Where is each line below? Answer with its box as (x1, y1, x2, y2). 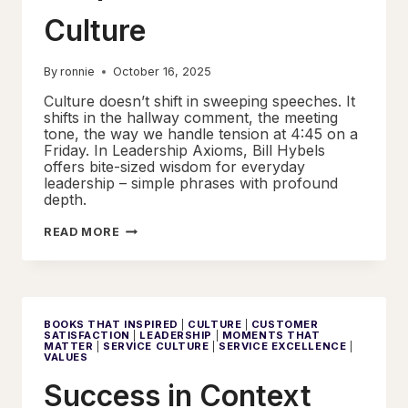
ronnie (60, 64, 96, 78)
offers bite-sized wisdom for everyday (44, 157, 305, 176)
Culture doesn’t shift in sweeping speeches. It (44, 91, 355, 110)
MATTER (44, 339, 94, 352)
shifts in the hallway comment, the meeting (44, 107, 338, 127)
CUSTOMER (250, 317, 319, 331)
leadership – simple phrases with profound (44, 173, 338, 192)
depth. (44, 189, 87, 209)
